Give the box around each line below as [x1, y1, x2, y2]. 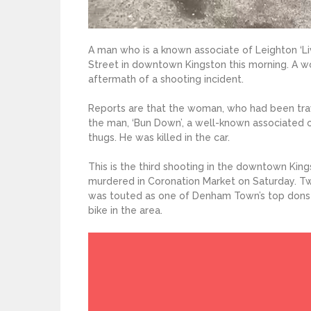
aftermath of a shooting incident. [88, 74, 244, 85]
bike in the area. [88, 205, 162, 217]
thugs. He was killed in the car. [88, 132, 230, 144]
